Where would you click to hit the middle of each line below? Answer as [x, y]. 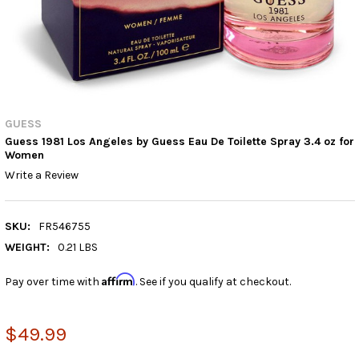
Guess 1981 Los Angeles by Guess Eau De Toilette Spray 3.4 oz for [179, 141]
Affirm [118, 280]
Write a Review [41, 175]
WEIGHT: [27, 248]
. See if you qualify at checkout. [213, 282]
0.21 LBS [78, 248]
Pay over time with [53, 282]
